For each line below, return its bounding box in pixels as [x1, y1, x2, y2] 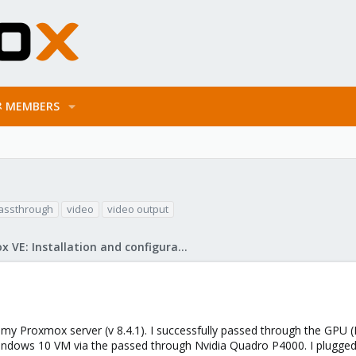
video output [107, 202, 168, 216]
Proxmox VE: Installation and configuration [178, 239, 188, 254]
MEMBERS [5, 99, 60, 114]
